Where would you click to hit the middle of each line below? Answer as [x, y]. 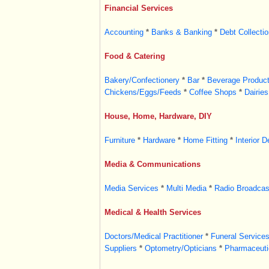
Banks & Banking [181, 32]
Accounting [124, 32]
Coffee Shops [213, 92]
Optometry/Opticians [180, 248]
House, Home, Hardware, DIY [158, 116]
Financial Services [138, 8]
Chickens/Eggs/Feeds [143, 92]
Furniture [119, 140]
